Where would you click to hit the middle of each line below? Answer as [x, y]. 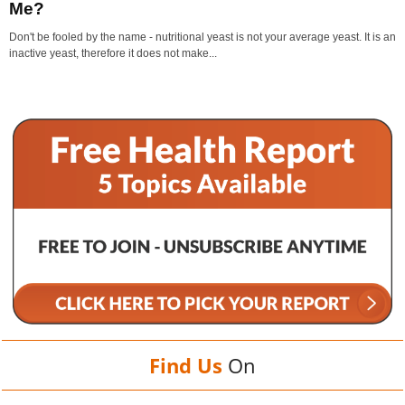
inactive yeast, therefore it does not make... [113, 53]
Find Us [186, 365]
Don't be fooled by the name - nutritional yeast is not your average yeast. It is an [202, 37]
